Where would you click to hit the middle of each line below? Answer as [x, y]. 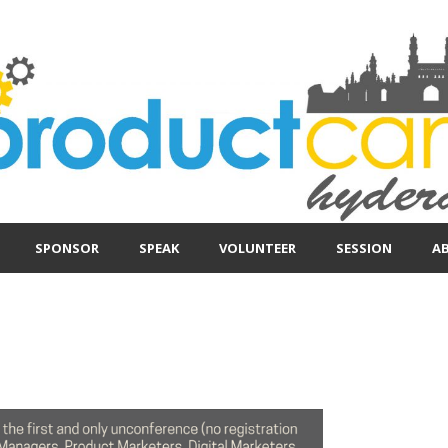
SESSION [364, 248]
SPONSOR [67, 248]
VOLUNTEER [257, 248]
